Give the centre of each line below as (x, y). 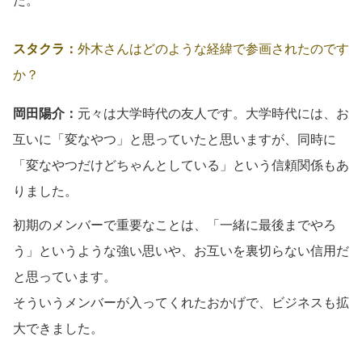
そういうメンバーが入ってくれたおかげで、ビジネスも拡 (181, 302)
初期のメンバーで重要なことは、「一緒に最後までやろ (175, 225)
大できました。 (58, 328)
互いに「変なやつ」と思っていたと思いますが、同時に (175, 139)
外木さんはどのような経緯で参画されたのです (213, 48)
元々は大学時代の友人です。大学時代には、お (213, 113)
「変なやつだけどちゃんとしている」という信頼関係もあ (181, 165)
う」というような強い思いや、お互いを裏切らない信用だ (181, 250)
